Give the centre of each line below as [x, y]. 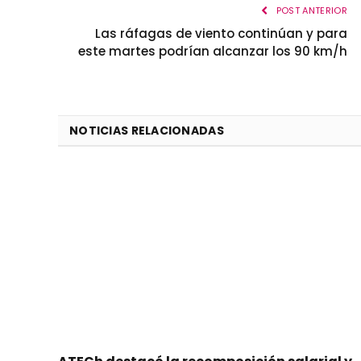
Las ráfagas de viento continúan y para [221, 34]
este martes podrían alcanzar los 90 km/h [213, 52]
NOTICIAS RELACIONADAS [147, 131]
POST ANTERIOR [310, 11]
